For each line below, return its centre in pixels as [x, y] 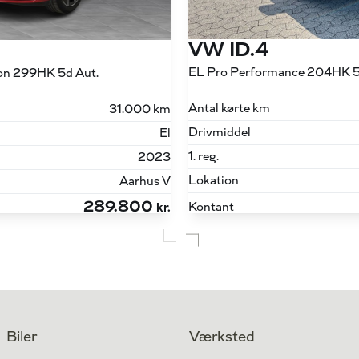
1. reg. [204, 157]
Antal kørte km [229, 109]
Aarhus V [145, 181]
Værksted [222, 337]
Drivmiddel [220, 133]
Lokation [214, 181]
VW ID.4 [228, 50]
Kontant [211, 207]
